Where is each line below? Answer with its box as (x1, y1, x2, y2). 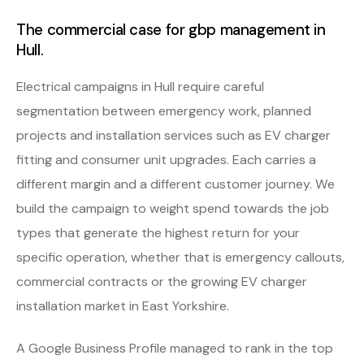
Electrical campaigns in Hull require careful (16, 77, 264, 95)
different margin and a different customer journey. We (16, 175, 335, 193)
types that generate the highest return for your (16, 223, 300, 241)
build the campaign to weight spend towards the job (16, 199, 329, 217)
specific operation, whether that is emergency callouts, (16, 248, 344, 266)
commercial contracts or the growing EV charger (16, 272, 307, 290)
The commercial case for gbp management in (16, 19, 326, 40)
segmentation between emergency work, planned (16, 102, 311, 119)
